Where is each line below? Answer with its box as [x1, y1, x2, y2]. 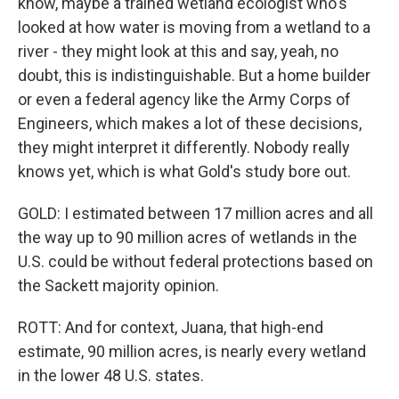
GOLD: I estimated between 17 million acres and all [18, 204, 373, 223]
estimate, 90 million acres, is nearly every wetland [18, 342, 366, 361]
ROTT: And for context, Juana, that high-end [18, 318, 323, 337]
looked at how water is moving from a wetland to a [18, 18, 370, 37]
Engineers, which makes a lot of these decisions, [18, 114, 362, 133]
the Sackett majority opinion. [18, 276, 219, 295]
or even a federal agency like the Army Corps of [18, 90, 351, 109]
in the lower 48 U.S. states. [18, 366, 204, 385]
